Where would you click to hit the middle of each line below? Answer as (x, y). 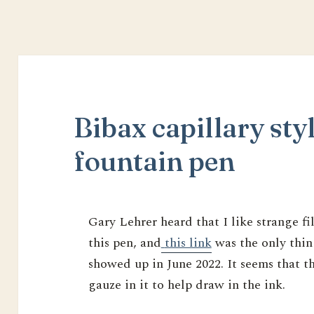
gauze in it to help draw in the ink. (186, 285)
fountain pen (155, 162)
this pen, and (124, 243)
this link (188, 243)
